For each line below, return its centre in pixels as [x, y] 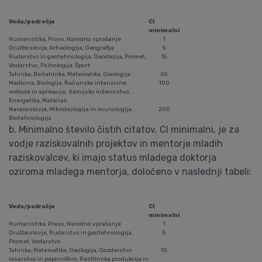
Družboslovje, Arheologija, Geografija [61, 48]
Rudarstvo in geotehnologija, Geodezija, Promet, [77, 57]
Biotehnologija [30, 118]
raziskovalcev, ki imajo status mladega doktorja [113, 158]
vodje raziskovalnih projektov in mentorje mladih [116, 144]
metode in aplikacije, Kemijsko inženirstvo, [70, 92]
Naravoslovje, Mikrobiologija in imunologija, [71, 109]
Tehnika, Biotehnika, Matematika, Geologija [70, 74]
